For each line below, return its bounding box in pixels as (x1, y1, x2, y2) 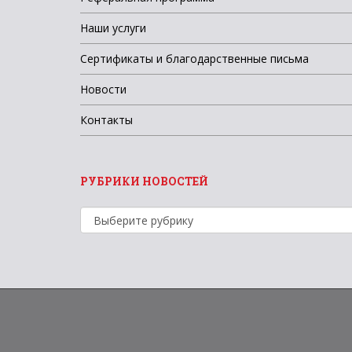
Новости (80, 82, 126, 97)
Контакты (80, 112, 133, 127)
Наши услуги (80, 20, 146, 35)
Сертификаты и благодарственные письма (80, 51, 309, 66)
